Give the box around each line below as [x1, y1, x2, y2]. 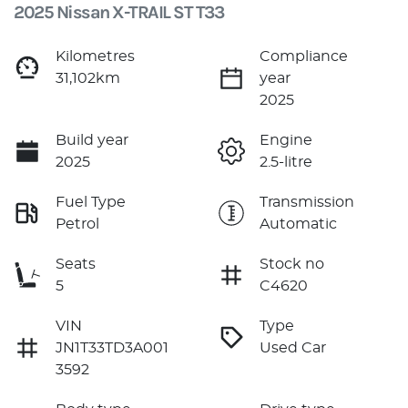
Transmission [260, 194, 354, 209]
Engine [260, 132, 312, 148]
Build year [56, 132, 128, 148]
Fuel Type [56, 194, 126, 209]
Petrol [56, 216, 99, 231]
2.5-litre [260, 154, 312, 169]
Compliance [260, 48, 348, 64]
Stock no [260, 256, 324, 271]
